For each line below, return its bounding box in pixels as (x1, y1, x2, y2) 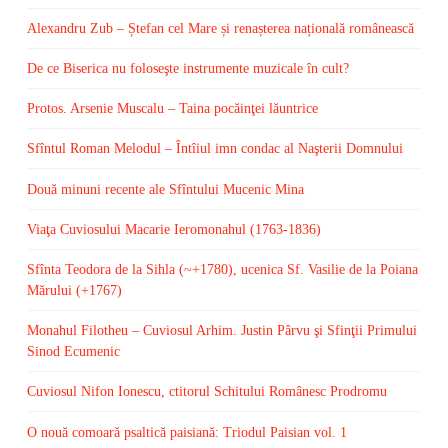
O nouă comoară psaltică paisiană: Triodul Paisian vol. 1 (26, 424, 347, 440)
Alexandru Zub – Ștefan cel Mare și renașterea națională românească (26, 20, 414, 36)
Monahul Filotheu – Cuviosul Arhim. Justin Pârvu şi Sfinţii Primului (26, 323, 417, 339)
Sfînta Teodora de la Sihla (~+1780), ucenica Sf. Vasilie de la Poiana (26, 261, 418, 277)
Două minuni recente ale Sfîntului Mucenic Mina (26, 181, 304, 197)
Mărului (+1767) (26, 282, 122, 298)
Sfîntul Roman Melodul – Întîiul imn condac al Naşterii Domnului (26, 141, 403, 157)
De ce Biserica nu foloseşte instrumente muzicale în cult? (26, 61, 349, 76)
